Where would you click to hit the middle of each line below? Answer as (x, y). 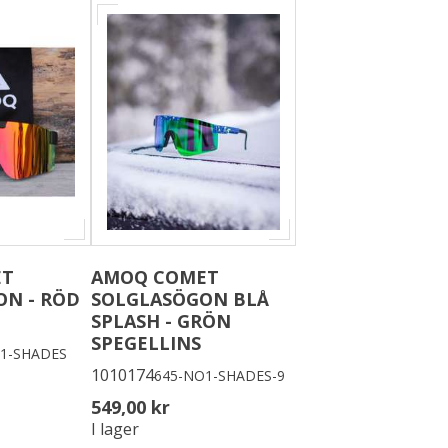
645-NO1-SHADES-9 (219, 375)
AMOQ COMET (155, 277)
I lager (115, 429)
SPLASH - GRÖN (161, 321)
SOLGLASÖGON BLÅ (180, 299)
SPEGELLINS (146, 343)
